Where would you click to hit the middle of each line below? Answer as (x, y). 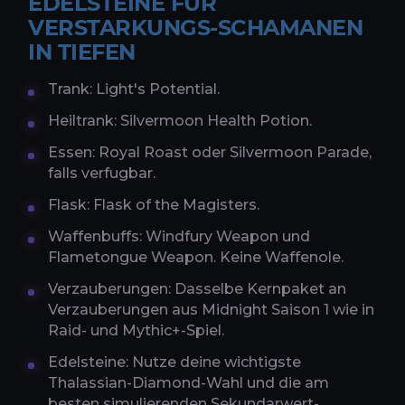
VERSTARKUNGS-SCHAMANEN (196, 28)
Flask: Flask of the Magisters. (154, 205)
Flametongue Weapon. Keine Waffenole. (196, 258)
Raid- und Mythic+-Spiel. (136, 331)
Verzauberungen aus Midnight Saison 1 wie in (211, 310)
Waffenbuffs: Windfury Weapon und (179, 237)
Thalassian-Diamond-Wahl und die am (188, 383)
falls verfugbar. (102, 174)
